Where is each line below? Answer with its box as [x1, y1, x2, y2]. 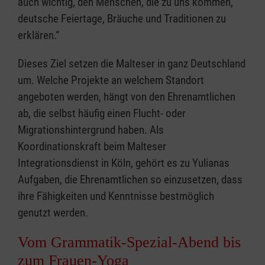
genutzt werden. [18, 206, 88, 220]
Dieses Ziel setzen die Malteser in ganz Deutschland [18, 57, 245, 71]
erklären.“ [18, 28, 59, 43]
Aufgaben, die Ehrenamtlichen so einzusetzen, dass [18, 173, 243, 187]
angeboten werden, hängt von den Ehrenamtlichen [18, 90, 235, 104]
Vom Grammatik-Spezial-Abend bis [18, 234, 241, 251]
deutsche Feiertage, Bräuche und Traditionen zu [18, 12, 226, 26]
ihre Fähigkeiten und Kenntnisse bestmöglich [18, 189, 214, 203]
